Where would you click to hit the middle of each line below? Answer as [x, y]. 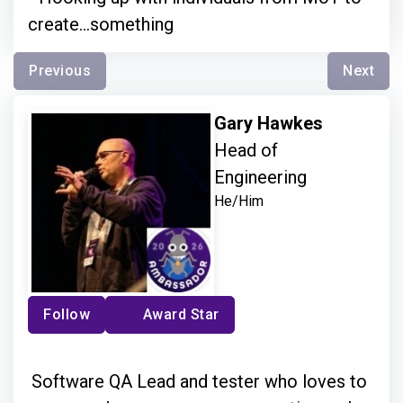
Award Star [181, 315]
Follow [67, 315]
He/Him [239, 201]
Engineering [261, 177]
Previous [60, 70]
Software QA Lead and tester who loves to [199, 382]
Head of [246, 150]
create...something [101, 24]
